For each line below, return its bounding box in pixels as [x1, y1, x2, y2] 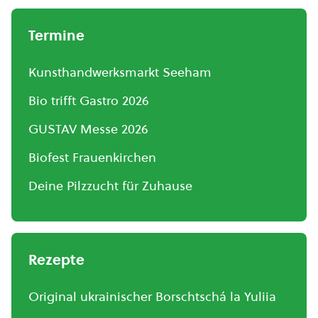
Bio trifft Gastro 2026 [28, 92, 149, 109]
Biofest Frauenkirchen [28, 148, 156, 166]
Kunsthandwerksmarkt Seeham [28, 63, 212, 81]
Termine [28, 26, 84, 45]
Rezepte [28, 250, 84, 270]
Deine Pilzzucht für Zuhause [28, 177, 192, 194]
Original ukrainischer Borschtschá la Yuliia [28, 287, 276, 305]
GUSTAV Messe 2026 [28, 120, 148, 138]
